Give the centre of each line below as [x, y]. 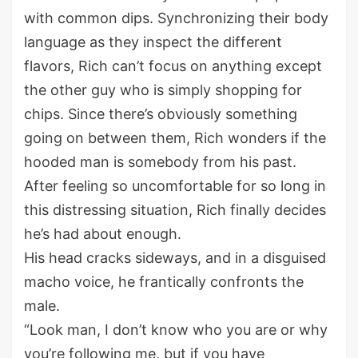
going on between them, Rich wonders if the [175, 138]
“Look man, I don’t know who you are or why [176, 330]
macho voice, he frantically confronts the [164, 282]
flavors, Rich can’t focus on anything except [173, 66]
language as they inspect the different [153, 42]
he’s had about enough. [103, 234]
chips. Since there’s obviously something [161, 114]
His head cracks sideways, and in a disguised [175, 258]
